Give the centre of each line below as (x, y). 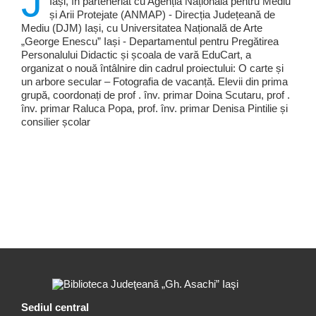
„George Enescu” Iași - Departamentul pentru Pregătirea (150, 42)
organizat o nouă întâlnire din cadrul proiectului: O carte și (152, 68)
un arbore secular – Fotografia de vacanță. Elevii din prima (154, 82)
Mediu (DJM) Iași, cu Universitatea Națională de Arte (141, 28)
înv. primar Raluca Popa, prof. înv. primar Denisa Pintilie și (154, 109)
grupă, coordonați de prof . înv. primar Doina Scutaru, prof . (155, 95)
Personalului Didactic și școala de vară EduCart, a (136, 55)
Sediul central (55, 308)
